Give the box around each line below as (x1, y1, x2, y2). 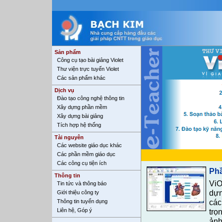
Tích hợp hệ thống (57, 122, 101, 128)
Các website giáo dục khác (57, 142, 122, 148)
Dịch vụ (55, 87, 74, 93)
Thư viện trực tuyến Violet (57, 66, 119, 72)
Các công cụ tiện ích (57, 160, 107, 166)
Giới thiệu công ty (57, 189, 99, 195)
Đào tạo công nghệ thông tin (57, 95, 124, 101)
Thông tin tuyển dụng (57, 198, 108, 204)
